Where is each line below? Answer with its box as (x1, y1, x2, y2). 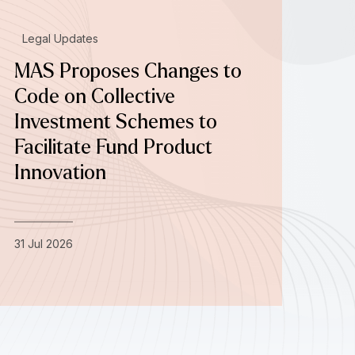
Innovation (13, 162, 106, 183)
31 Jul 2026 (13, 236, 73, 250)
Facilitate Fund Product (13, 136, 212, 158)
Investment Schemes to (13, 111, 217, 132)
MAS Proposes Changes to (13, 60, 242, 82)
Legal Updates (21, 31, 98, 45)
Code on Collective (13, 86, 175, 107)
